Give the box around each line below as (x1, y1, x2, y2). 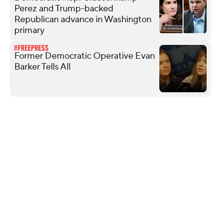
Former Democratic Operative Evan (14, 50, 155, 62)
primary (14, 24, 44, 36)
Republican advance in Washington (14, 13, 151, 25)
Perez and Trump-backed (14, 2, 113, 14)
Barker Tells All (14, 61, 71, 73)
